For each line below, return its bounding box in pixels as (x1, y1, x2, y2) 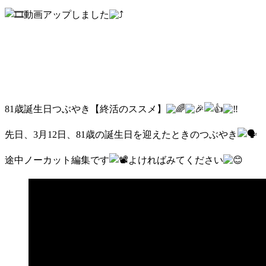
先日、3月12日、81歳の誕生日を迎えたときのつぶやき (5, 129, 237, 140)
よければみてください (128, 154, 223, 165)
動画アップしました (24, 9, 109, 20)
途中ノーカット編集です (5, 154, 109, 165)
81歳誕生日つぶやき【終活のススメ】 (5, 103, 166, 114)
